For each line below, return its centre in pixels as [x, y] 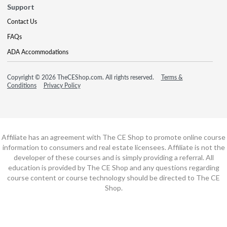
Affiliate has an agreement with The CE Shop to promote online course [113, 137]
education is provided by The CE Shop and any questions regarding [113, 167]
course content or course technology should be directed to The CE [113, 177]
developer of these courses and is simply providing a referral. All [113, 157]
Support [21, 7]
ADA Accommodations [38, 52]
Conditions [22, 85]
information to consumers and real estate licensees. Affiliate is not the [113, 147]
